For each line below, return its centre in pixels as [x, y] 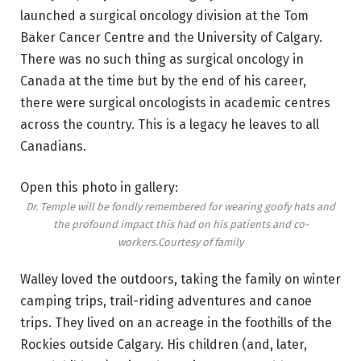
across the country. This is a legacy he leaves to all [170, 124]
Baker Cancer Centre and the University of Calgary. [171, 37]
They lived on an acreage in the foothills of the [193, 322]
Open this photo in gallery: [99, 188]
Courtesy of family [201, 243]
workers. [138, 243]
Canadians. [53, 146]
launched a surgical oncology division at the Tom [164, 15]
